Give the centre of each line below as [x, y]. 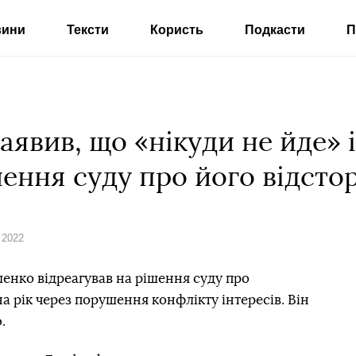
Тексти [87, 30]
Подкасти [275, 30]
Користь [176, 30]
